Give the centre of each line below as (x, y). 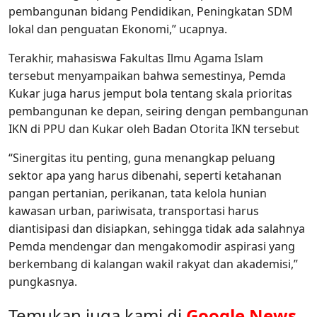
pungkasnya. (43, 282)
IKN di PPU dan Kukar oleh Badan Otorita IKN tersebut (154, 129)
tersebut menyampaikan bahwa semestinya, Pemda (147, 76)
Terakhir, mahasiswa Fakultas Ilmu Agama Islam (136, 58)
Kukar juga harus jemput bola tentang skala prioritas (150, 94)
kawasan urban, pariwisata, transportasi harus (134, 211)
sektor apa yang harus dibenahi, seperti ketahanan (145, 176)
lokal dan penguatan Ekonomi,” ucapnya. (118, 29)
